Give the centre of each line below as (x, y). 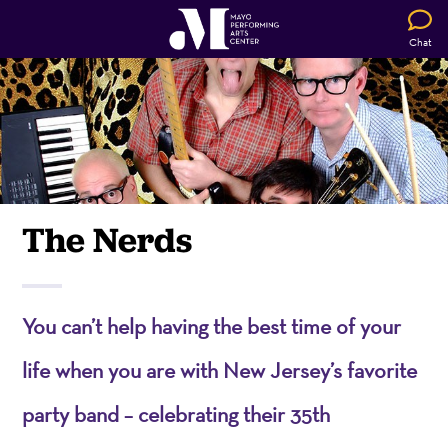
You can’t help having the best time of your (212, 325)
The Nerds (107, 239)
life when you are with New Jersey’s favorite (220, 369)
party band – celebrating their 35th (176, 413)
